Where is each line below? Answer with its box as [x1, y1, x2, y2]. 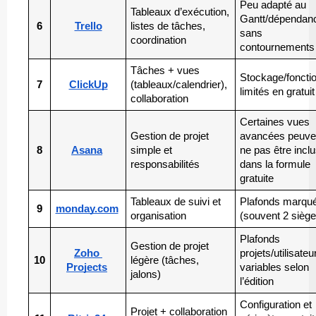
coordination [130, 34, 187, 46]
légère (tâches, [130, 254, 200, 266]
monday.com [55, 202, 119, 214]
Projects [66, 261, 107, 273]
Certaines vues [240, 116, 310, 128]
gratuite [240, 172, 274, 184]
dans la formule [240, 158, 311, 170]
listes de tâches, [130, 20, 206, 32]
